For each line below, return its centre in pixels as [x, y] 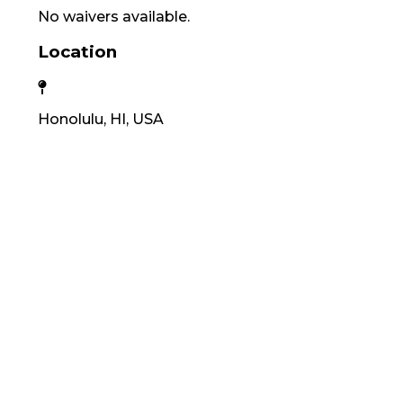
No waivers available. [113, 16]
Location [77, 52]
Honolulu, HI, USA [100, 120]
